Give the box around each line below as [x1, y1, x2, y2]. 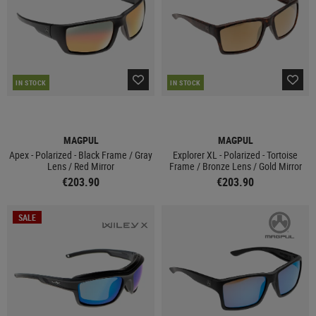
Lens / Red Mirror [47, 159, 114, 173]
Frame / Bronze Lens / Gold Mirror [169, 159, 302, 173]
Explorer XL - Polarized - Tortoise [173, 148, 298, 162]
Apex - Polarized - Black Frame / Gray [9, 148, 152, 162]
